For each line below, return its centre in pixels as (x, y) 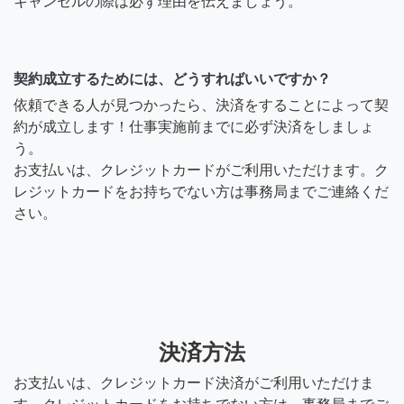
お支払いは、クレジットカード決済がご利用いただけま (194, 382)
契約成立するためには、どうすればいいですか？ (172, 78)
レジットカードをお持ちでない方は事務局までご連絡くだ (201, 191)
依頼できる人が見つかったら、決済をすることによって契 (201, 105)
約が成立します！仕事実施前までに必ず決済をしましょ (194, 126)
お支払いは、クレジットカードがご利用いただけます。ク (201, 170)
